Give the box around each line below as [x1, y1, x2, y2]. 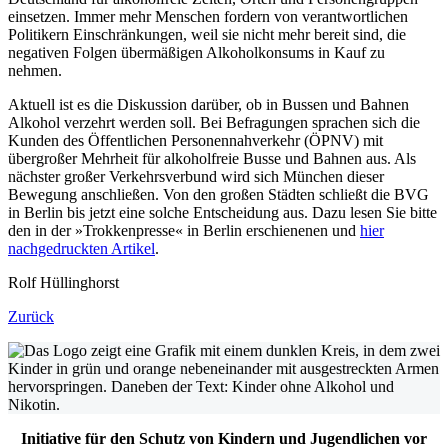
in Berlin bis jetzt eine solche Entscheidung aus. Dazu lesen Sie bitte [8, 204, 437, 222]
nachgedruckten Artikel [8, 240, 155, 258]
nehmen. [8, 62, 62, 80]
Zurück [8, 308, 54, 326]
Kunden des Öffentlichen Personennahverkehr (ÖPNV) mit [8, 132, 383, 150]
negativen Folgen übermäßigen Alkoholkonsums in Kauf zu [8, 44, 385, 62]
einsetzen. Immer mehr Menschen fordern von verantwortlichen [8, 8, 408, 26]
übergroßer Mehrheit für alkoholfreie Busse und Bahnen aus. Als [8, 150, 416, 168]
